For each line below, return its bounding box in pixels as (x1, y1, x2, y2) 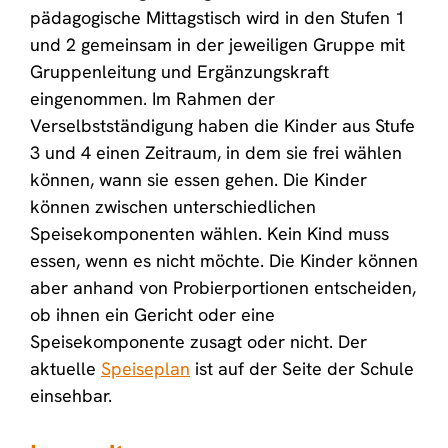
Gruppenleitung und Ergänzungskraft (30, 60, 329, 83)
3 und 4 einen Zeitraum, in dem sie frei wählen (30, 141, 402, 164)
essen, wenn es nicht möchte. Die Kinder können (30, 249, 418, 272)
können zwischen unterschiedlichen (30, 195, 316, 218)
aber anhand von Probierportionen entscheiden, (30, 276, 416, 299)
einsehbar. (30, 384, 112, 407)
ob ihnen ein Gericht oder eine (30, 303, 275, 326)
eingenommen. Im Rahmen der (30, 87, 275, 110)
